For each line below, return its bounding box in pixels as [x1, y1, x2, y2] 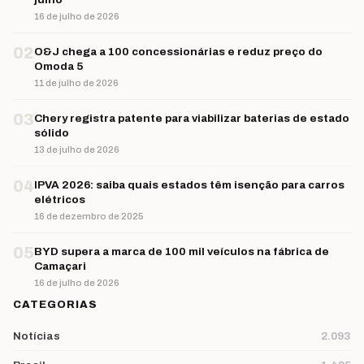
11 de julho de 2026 [34, 77, 119, 88]
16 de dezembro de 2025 [34, 210, 144, 221]
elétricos [34, 193, 85, 206]
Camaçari [34, 259, 86, 272]
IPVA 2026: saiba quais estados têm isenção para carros [34, 178, 344, 191]
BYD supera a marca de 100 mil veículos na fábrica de [34, 245, 329, 258]
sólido [34, 126, 69, 139]
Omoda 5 [34, 59, 84, 72]
